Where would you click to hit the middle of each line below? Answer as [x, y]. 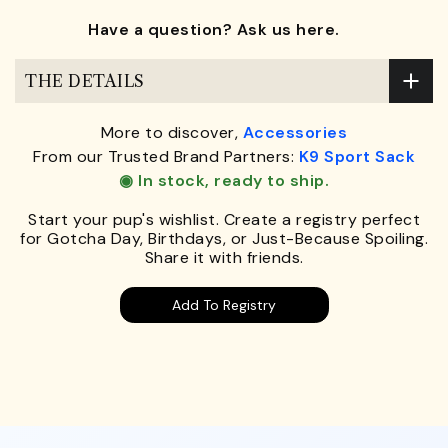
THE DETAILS [85, 80]
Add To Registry [224, 305]
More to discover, [171, 133]
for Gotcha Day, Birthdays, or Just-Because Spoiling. [224, 239]
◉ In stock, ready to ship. [224, 181]
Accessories [295, 133]
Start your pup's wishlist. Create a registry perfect [224, 220]
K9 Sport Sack [356, 157]
